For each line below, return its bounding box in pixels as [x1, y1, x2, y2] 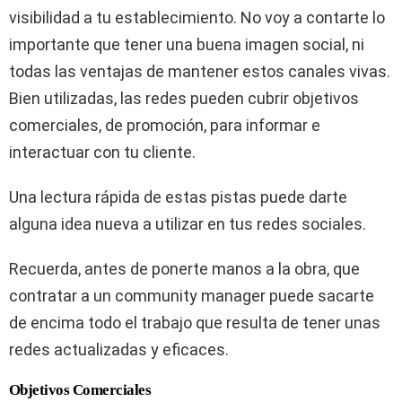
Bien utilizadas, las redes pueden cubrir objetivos [9, 89, 359, 108]
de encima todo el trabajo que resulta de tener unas [9, 313, 380, 332]
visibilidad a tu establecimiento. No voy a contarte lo [9, 8, 385, 27]
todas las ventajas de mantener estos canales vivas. [9, 62, 390, 81]
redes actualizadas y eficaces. [9, 340, 229, 359]
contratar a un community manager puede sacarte [9, 286, 374, 305]
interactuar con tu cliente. [9, 143, 196, 162]
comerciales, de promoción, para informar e [9, 116, 320, 135]
